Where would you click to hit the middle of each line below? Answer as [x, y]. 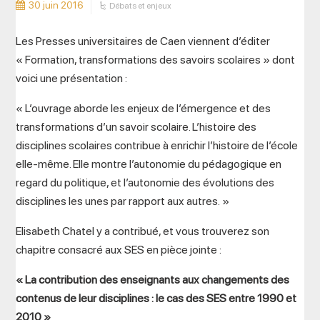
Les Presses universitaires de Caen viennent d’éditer [143, 41]
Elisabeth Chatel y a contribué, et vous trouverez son [143, 231]
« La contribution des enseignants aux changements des [153, 280]
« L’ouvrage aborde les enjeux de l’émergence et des [144, 108]
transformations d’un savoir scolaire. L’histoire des [136, 127]
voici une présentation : [72, 78]
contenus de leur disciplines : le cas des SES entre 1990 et [156, 298]
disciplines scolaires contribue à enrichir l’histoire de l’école [157, 145]
